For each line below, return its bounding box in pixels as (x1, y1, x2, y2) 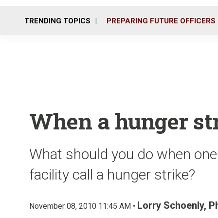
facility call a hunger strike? (29, 166, 195, 183)
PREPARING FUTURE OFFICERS (107, 16, 216, 25)
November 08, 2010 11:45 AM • (29, 201, 137, 211)
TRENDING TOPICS (24, 16, 91, 25)
